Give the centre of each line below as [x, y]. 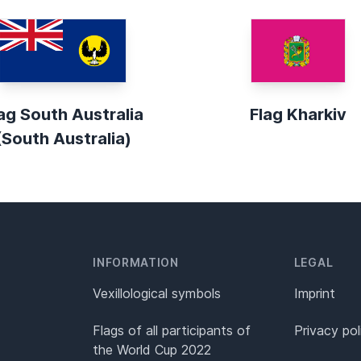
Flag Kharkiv [298, 114]
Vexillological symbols [157, 293]
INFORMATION [136, 262]
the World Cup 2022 [152, 349]
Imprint [314, 293]
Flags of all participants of [172, 330]
